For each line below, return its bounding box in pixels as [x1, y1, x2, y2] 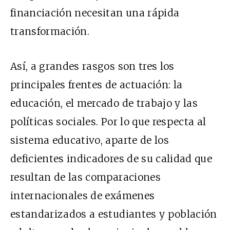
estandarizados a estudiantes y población [10, 208, 217, 221]
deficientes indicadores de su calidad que [10, 152, 213, 165]
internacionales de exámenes [10, 189, 155, 202]
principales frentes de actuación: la [10, 79, 183, 91]
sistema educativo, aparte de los [10, 134, 169, 147]
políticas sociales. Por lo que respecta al [10, 116, 206, 128]
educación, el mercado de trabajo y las [10, 97, 198, 110]
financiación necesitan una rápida [10, 7, 180, 20]
